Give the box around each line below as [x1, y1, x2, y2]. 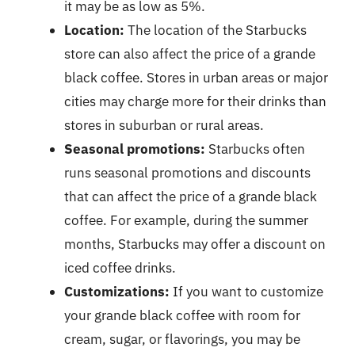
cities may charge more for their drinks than [64, 92, 326, 110]
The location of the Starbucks [124, 21, 307, 39]
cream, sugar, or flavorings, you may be [64, 330, 300, 348]
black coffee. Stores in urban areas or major [64, 68, 328, 86]
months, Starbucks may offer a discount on [64, 235, 326, 253]
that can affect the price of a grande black [64, 187, 317, 205]
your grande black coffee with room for [64, 306, 300, 324]
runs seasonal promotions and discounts [64, 163, 311, 181]
